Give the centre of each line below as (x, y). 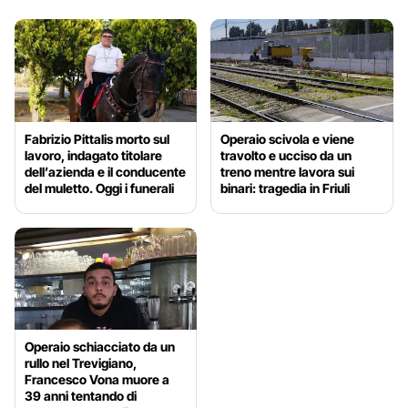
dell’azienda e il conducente (105, 171)
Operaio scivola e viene (288, 138)
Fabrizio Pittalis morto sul (97, 138)
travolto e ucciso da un (286, 155)
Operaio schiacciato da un (100, 347)
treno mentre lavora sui (288, 171)
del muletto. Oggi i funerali (99, 188)
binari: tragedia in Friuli (286, 188)
